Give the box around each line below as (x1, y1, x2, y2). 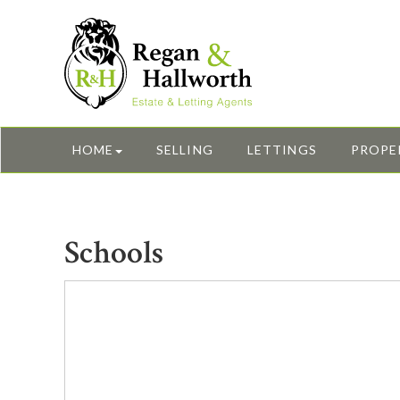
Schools (64, 232, 163, 275)
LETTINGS (247, 142, 317, 158)
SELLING (156, 142, 213, 158)
